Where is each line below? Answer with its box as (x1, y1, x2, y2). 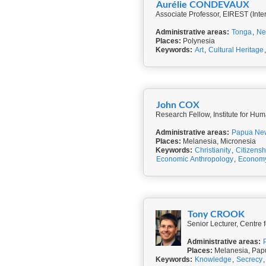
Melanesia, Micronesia (181, 137, 256, 145)
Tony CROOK (187, 210, 245, 219)
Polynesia (181, 37, 215, 45)
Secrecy (236, 255, 262, 264)
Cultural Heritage (208, 46, 264, 54)
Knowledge (195, 255, 232, 264)
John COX (156, 100, 199, 110)
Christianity (195, 146, 231, 154)
